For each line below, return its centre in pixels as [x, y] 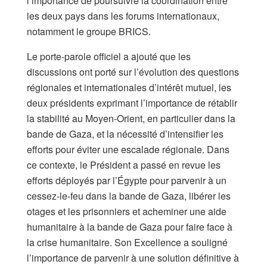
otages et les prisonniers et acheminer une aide [127, 212]
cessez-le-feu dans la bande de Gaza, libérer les [129, 196]
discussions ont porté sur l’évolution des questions [133, 72]
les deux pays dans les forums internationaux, [123, 16]
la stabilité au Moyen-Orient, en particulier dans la [131, 119]
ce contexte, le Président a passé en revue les [124, 165]
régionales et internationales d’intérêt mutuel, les [129, 88]
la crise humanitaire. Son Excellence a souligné [127, 243]
